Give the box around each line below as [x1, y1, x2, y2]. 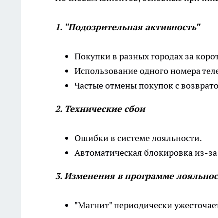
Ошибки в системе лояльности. [74, 132, 202, 144]
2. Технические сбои [55, 103, 145, 115]
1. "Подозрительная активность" [55, 21, 200, 33]
